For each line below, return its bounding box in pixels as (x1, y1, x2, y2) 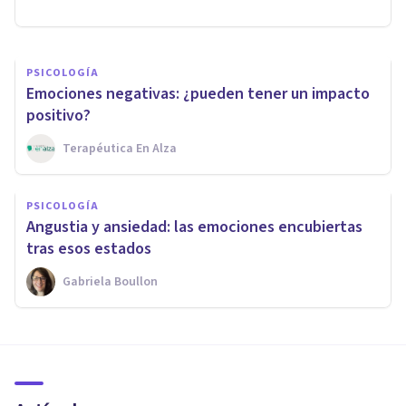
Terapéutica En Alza (63, 140, 177, 159)
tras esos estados (26, 237, 151, 261)
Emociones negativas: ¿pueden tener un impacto (26, 82, 370, 106)
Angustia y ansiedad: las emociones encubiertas (26, 216, 362, 239)
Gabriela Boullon (63, 273, 158, 292)
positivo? (26, 104, 91, 128)
